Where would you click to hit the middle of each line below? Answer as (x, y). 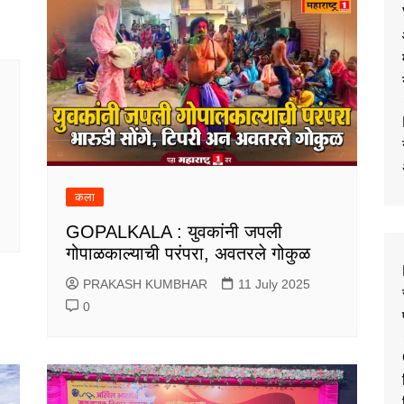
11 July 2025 (275, 284)
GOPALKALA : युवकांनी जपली (174, 231)
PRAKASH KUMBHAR (146, 284)
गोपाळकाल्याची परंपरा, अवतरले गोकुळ (188, 253)
